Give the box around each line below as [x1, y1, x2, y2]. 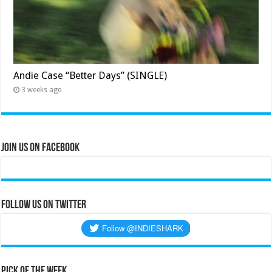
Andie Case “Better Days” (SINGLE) [13, 70, 168, 82]
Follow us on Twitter [1, 199, 87, 212]
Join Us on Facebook [1, 142, 80, 155]
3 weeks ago [21, 86, 63, 95]
